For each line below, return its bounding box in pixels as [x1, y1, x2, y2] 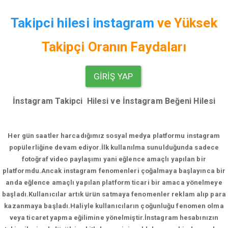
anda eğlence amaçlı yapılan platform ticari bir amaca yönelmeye [6, 179, 222, 186]
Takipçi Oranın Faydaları [41, 39, 187, 54]
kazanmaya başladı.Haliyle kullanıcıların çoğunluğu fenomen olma [4, 202, 224, 210]
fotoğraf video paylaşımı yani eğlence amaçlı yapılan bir [22, 155, 206, 163]
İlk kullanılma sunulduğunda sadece [101, 144, 219, 151]
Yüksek [174, 15, 217, 31]
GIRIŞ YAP [93, 71, 133, 81]
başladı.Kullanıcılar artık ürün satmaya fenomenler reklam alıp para [2, 190, 226, 198]
